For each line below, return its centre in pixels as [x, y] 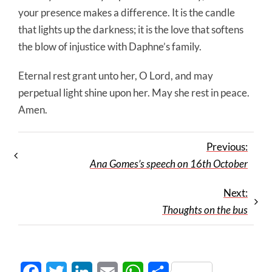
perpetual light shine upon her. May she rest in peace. [134, 92]
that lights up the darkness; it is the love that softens [131, 29]
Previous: [227, 146]
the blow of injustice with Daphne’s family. [110, 46]
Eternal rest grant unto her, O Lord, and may [116, 75]
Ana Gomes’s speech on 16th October [169, 163]
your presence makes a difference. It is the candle [127, 12]
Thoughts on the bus [205, 209]
